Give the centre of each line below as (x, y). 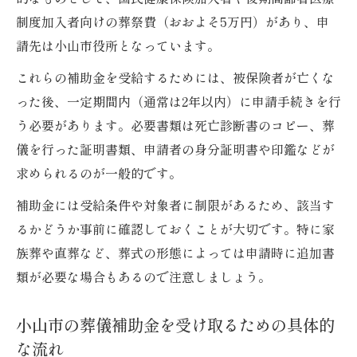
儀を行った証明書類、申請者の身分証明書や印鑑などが (175, 149)
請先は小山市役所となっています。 (118, 46)
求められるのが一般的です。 (99, 173)
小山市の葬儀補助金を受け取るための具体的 (175, 325)
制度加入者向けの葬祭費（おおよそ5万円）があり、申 (173, 22)
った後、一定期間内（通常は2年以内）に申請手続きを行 (178, 102)
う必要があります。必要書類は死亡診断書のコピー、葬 (175, 126)
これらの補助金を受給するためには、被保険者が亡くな (175, 78)
